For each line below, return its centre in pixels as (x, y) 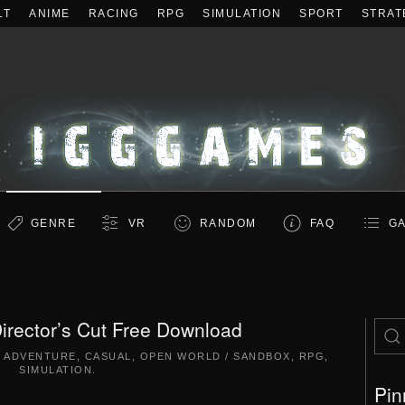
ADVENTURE (40, 356)
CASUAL (108, 356)
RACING (113, 14)
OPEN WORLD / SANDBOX (215, 356)
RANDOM (228, 223)
